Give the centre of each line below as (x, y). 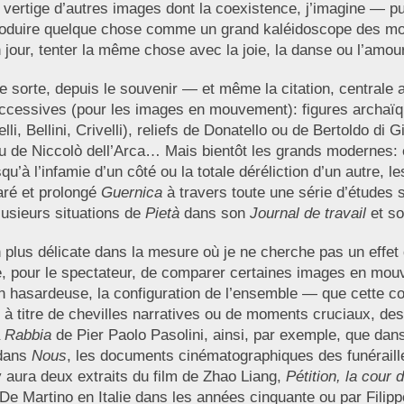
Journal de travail (308, 214)
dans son (214, 214)
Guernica (131, 193)
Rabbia (28, 335)
